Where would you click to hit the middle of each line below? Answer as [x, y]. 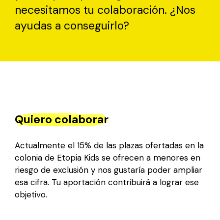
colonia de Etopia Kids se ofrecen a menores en [108, 157]
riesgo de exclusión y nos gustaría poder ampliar [109, 170]
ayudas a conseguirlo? [72, 25]
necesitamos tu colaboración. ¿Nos [105, 10]
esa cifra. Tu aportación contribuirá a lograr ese [107, 182]
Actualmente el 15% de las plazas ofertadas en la [109, 145]
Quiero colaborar [62, 119]
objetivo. [31, 194]
